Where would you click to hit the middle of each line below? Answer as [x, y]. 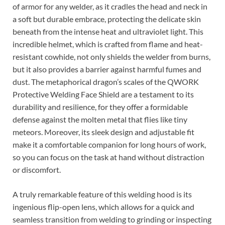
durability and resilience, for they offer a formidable [100, 107]
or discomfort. [37, 170]
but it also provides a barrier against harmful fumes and [107, 69]
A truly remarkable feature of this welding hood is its [102, 194]
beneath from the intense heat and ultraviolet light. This [108, 32]
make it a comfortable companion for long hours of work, [109, 145]
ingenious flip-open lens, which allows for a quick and [103, 207]
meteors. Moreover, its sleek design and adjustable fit [103, 132]
